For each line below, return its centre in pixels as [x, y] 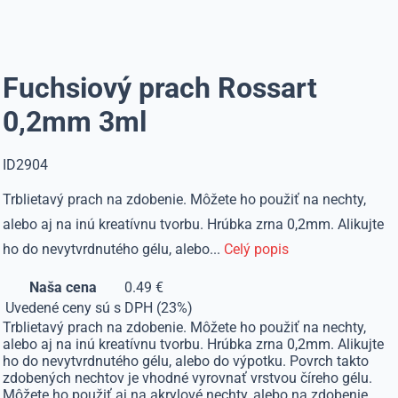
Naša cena [64, 287]
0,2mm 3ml [75, 122]
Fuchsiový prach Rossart [160, 88]
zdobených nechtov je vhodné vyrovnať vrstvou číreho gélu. [188, 378]
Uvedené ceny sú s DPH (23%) [99, 308]
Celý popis [257, 249]
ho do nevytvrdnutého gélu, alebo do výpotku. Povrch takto [186, 361]
